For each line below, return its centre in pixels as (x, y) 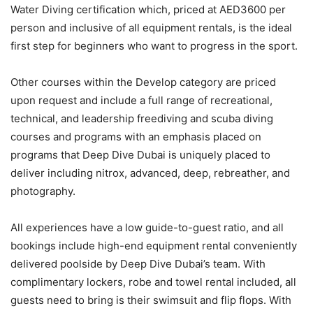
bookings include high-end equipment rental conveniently (154, 245)
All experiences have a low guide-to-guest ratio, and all (147, 227)
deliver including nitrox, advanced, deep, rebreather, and (150, 173)
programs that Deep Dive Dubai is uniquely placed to (140, 154)
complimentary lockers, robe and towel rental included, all (153, 282)
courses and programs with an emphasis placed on (136, 136)
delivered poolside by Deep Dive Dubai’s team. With (138, 263)
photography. (43, 191)
